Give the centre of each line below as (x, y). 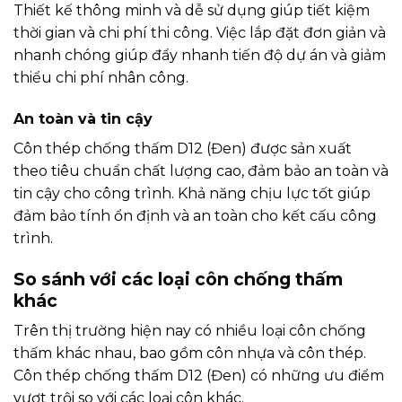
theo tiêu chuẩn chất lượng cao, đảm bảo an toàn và (201, 170)
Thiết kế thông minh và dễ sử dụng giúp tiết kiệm (192, 11)
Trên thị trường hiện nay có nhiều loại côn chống (190, 331)
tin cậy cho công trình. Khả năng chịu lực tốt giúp (192, 193)
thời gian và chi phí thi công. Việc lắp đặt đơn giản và (200, 33)
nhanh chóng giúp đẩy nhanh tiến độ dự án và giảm (200, 56)
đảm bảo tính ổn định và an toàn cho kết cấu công (195, 215)
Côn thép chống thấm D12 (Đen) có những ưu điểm (199, 376)
